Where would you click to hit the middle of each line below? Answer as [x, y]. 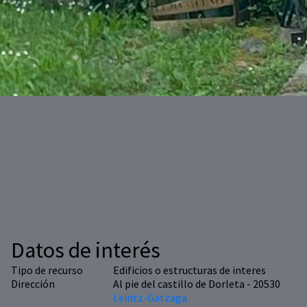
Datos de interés [86, 250]
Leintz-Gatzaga [150, 298]
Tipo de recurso [47, 270]
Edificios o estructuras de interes [189, 270]
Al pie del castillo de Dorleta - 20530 [196, 284]
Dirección [33, 284]
